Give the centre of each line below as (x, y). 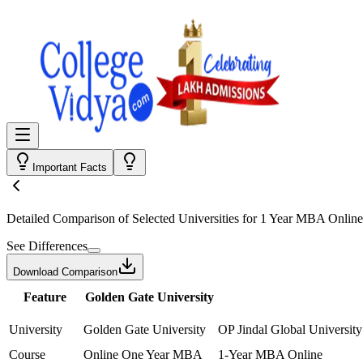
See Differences (47, 246)
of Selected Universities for (188, 218)
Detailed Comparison (61, 218)
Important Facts (70, 167)
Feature (45, 297)
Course (27, 354)
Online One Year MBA (143, 354)
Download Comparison (65, 272)
